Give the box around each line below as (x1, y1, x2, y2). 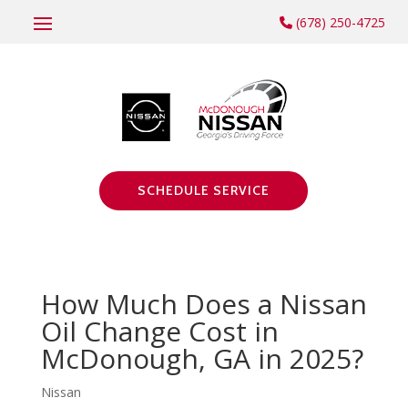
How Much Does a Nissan (40, 285, 367, 322)
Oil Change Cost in (40, 312, 279, 350)
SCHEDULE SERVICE (138, 182, 270, 199)
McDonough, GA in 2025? (40, 340, 363, 377)
